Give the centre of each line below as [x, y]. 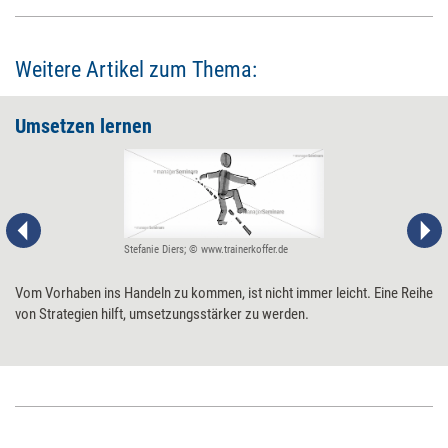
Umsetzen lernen [83, 126]
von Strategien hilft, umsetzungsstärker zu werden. [162, 314]
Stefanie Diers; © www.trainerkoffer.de [206, 250]
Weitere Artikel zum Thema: [136, 69]
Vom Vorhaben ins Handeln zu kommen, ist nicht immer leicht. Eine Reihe [224, 293]
